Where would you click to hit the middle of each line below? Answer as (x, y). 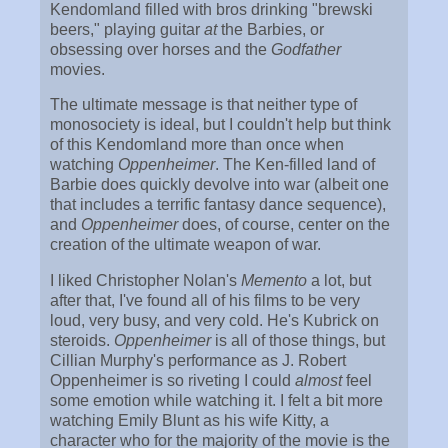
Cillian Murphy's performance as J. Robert (198, 361)
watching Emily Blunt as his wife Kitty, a (189, 421)
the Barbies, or (270, 29)
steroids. (82, 341)
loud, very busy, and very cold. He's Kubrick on (214, 321)
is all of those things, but (298, 341)
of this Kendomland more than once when (197, 145)
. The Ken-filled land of (295, 165)
